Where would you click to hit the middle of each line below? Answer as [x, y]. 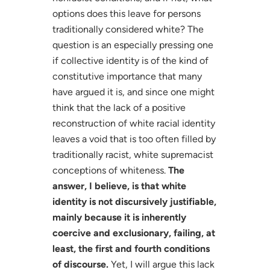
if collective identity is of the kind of [130, 60]
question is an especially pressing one [133, 45]
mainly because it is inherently [119, 217]
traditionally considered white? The [128, 29]
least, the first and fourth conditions [131, 248]
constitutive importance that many [127, 76]
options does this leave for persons [126, 13]
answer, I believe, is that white [119, 186]
